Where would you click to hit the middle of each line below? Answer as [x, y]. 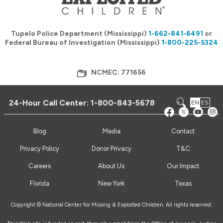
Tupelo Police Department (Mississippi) [80, 34]
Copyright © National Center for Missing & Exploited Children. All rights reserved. [111, 205]
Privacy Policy [40, 149]
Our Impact [183, 166]
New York [111, 184]
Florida [40, 184]
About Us [111, 166]
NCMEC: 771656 [119, 73]
